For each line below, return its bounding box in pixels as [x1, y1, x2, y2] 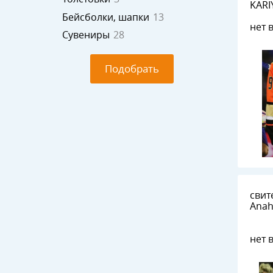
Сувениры [62, 28, 110, 41]
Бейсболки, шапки [62, 10, 149, 24]
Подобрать [104, 62, 159, 76]
